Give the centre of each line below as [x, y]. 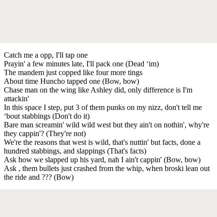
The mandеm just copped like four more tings [73, 72]
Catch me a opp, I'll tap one [46, 55]
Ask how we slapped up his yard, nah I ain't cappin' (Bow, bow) [102, 159]
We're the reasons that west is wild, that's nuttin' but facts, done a [102, 142]
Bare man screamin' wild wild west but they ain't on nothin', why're [107, 124]
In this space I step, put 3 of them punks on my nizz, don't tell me [103, 107]
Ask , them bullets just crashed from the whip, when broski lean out [107, 168]
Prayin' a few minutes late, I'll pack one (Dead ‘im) [81, 63]
